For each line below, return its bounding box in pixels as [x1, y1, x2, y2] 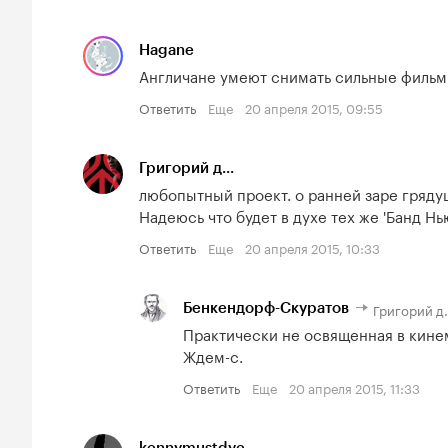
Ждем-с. [183, 343, 243, 368]
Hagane [139, 40, 194, 59]
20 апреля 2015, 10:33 [245, 236, 380, 257]
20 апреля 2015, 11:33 [289, 377, 420, 398]
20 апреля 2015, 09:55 [245, 96, 383, 117]
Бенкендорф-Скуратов [183, 298, 349, 317]
